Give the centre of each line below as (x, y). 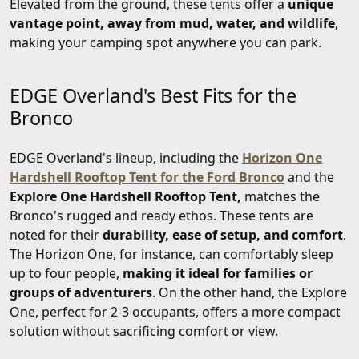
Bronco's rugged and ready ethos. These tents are (161, 216)
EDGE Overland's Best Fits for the (153, 96)
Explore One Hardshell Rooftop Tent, (125, 197)
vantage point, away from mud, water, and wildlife (172, 24)
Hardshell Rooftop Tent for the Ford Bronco (147, 177)
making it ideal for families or (218, 274)
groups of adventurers (81, 293)
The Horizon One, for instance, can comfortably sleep (171, 254)
